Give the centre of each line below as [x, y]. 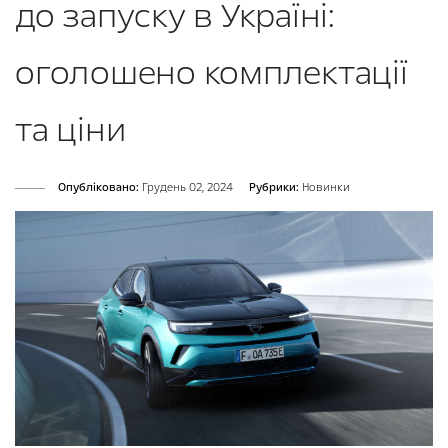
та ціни [70, 130]
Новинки [326, 188]
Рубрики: [274, 188]
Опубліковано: [98, 188]
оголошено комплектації [211, 73]
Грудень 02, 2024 [186, 188]
